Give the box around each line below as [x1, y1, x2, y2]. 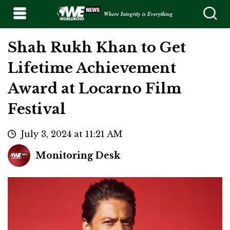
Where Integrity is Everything [103, 10, 173, 18]
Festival [8, 101, 66, 118]
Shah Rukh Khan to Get [8, 39, 186, 56]
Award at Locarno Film [8, 80, 181, 98]
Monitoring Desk [35, 150, 120, 162]
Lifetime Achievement [8, 60, 176, 77]
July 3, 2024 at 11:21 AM [21, 129, 122, 140]
